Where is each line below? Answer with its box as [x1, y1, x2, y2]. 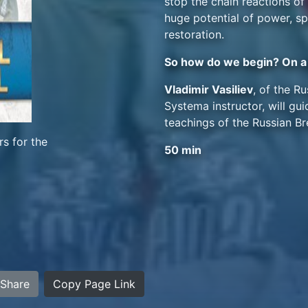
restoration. [164, 27, 224, 41]
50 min [164, 143, 201, 157]
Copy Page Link [53, 277, 135, 291]
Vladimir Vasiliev [164, 82, 253, 96]
